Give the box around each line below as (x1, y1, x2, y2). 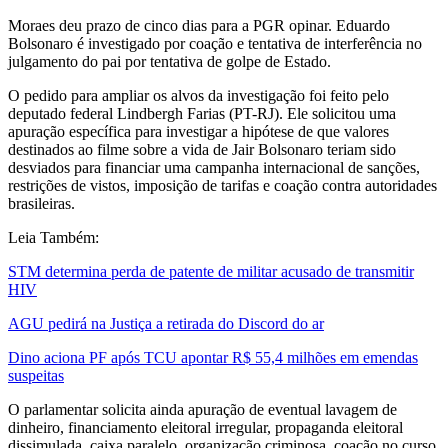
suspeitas (8, 367, 64, 385)
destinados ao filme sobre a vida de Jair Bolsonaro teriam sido (8, 141, 396, 159)
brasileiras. (8, 195, 75, 213)
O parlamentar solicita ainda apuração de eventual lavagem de (8, 401, 397, 419)
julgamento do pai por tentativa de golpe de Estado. (8, 53, 339, 71)
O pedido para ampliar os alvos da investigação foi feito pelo (8, 87, 389, 105)
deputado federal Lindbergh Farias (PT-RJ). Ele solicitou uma (8, 105, 396, 123)
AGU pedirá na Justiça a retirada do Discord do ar (8, 315, 324, 333)
